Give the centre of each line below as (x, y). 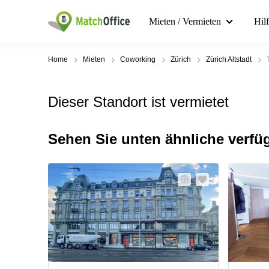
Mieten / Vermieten (185, 21)
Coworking (138, 59)
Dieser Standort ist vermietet (138, 102)
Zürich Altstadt (229, 59)
